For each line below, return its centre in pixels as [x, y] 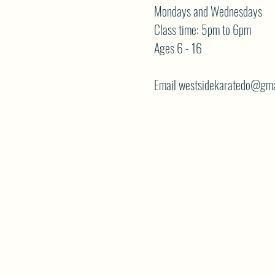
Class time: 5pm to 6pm [202, 29]
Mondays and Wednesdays [208, 11]
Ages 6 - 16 [178, 48]
